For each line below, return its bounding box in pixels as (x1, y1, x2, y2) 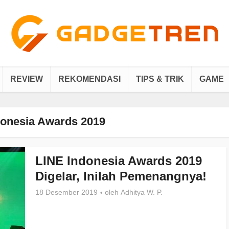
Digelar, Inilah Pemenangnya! (35, 169, 207, 183)
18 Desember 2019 (35, 188, 98, 196)
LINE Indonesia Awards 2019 (35, 154, 202, 168)
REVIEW (10, 75, 43, 83)
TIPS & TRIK (136, 75, 184, 83)
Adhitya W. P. (121, 188, 163, 196)
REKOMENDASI (58, 75, 121, 83)
